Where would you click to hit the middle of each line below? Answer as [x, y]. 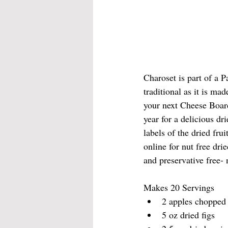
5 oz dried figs [188, 215]
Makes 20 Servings [180, 188]
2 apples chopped [194, 201]
